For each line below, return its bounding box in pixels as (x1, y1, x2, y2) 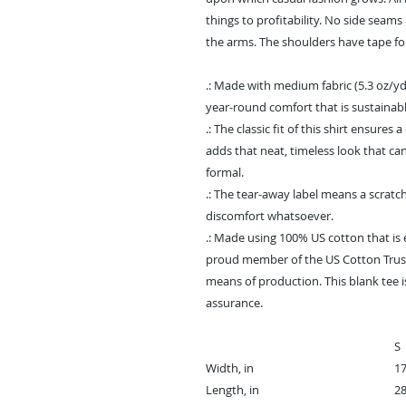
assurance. (206, 294, 263, 311)
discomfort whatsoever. (206, 207, 333, 224)
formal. (206, 163, 244, 180)
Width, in (206, 359, 254, 376)
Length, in (206, 381, 259, 398)
